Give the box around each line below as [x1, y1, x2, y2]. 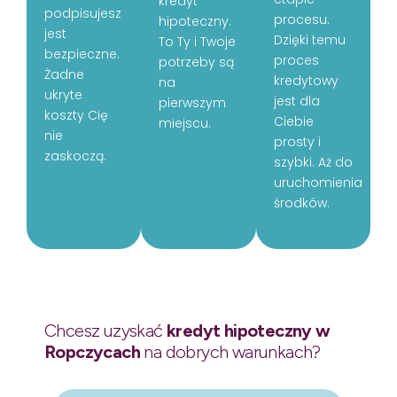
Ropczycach [44, 340, 141, 362]
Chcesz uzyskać [44, 319, 167, 341]
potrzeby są [159, 52, 235, 71]
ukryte [44, 85, 82, 104]
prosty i [273, 132, 321, 151]
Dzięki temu [273, 30, 346, 49]
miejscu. [159, 113, 212, 132]
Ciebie [273, 112, 314, 130]
